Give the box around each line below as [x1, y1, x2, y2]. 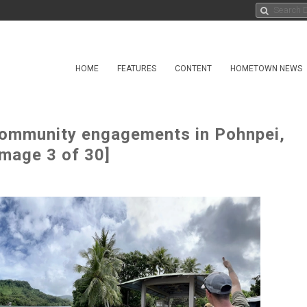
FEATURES [117, 64, 156, 73]
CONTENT [175, 64, 212, 73]
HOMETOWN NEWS [230, 64, 302, 73]
